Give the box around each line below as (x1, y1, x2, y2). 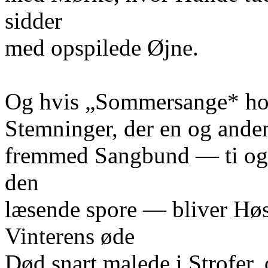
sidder (5, 8, 62, 33)
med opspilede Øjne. (5, 35, 199, 60)
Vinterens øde (5, 223, 135, 249)
